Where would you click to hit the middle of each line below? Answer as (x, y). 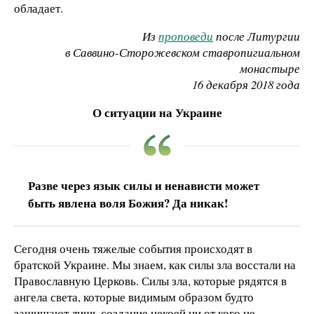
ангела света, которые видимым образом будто (134, 296)
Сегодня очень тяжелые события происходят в (133, 248)
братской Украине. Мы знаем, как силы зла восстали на (155, 264)
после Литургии (257, 36)
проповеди (186, 36)
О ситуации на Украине (157, 112)
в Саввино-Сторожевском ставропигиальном (183, 53)
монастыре (270, 69)
